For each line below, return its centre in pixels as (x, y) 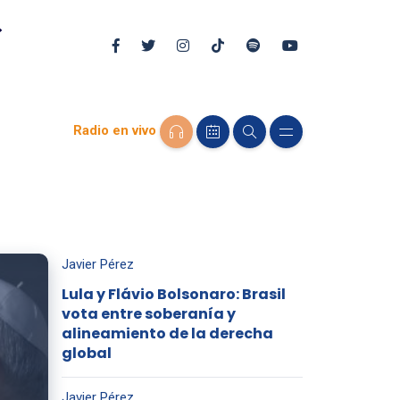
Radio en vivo (114, 131)
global (86, 353)
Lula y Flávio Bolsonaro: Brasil (173, 294)
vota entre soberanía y (148, 314)
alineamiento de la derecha (167, 333)
